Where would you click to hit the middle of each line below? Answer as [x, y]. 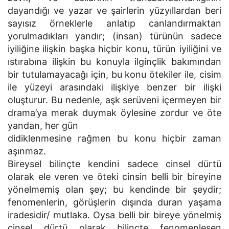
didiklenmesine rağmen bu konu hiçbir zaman [114, 138]
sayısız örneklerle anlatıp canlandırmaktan [114, 23]
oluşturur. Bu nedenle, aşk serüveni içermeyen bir [114, 100]
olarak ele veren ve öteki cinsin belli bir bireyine [114, 177]
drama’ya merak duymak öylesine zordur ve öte [114, 113]
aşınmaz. [27, 151]
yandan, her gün [43, 125]
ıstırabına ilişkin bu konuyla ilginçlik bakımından [114, 62]
